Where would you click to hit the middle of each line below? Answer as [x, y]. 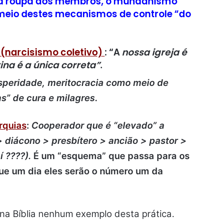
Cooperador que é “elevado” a [98, 125]
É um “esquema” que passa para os [111, 156]
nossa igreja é [153, 53]
